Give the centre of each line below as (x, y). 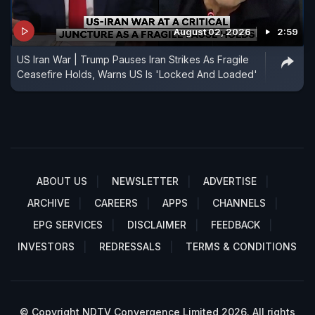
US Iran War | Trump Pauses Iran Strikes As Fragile (133, 60)
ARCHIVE (49, 203)
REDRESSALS (130, 247)
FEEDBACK (236, 225)
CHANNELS (239, 203)
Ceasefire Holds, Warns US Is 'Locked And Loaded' (137, 75)
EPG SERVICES (68, 225)
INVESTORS (46, 247)
